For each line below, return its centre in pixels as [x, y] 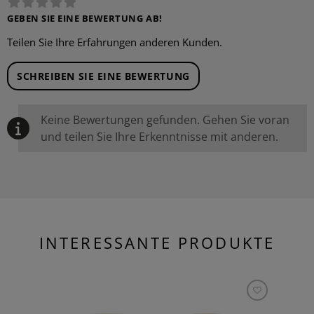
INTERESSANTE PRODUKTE [157, 243]
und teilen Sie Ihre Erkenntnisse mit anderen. [159, 137]
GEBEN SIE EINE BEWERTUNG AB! [85, 18]
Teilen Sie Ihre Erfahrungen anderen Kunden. [115, 42]
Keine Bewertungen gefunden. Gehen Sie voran [165, 120]
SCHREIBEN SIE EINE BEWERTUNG [103, 76]
